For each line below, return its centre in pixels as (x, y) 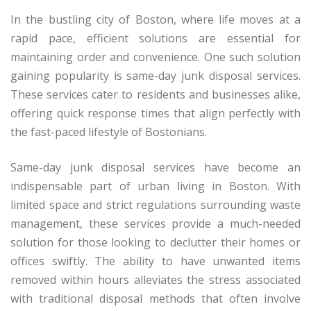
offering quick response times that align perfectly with (155, 114)
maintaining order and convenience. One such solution (155, 57)
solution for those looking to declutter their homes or (155, 243)
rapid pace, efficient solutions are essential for (155, 39)
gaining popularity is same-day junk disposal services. (155, 76)
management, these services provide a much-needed (155, 224)
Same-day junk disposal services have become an (155, 168)
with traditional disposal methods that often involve (155, 299)
